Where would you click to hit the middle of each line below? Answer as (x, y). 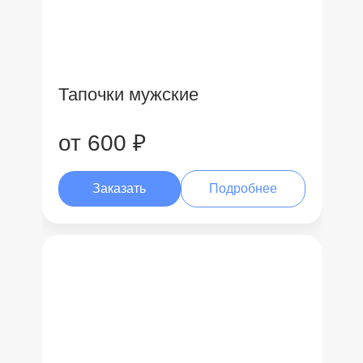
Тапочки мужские (128, 94)
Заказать (120, 188)
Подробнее (243, 188)
